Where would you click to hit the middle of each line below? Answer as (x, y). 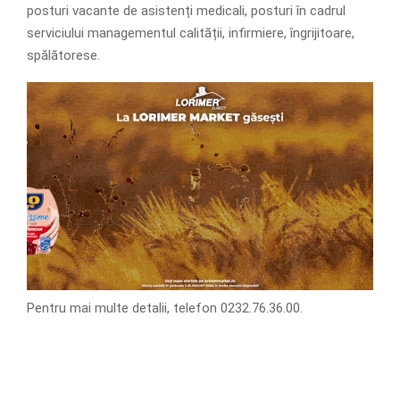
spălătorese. (63, 56)
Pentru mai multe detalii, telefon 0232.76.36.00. (165, 308)
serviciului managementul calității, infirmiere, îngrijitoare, (191, 33)
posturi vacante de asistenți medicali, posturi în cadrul (186, 11)
